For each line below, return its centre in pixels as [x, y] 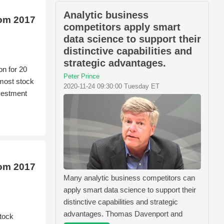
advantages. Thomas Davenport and [123, 213]
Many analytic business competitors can [129, 177]
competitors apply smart [122, 27]
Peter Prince [81, 76]
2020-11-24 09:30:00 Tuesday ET [111, 86]
